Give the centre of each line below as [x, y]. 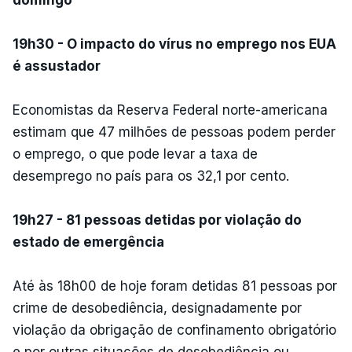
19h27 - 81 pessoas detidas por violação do [157, 220]
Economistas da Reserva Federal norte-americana [170, 110]
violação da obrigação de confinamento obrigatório [174, 330]
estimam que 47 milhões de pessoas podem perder [174, 132]
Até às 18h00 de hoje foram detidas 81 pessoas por [175, 286]
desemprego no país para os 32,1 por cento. [151, 176]
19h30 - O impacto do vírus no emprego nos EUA [174, 44]
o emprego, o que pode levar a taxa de [135, 154]
